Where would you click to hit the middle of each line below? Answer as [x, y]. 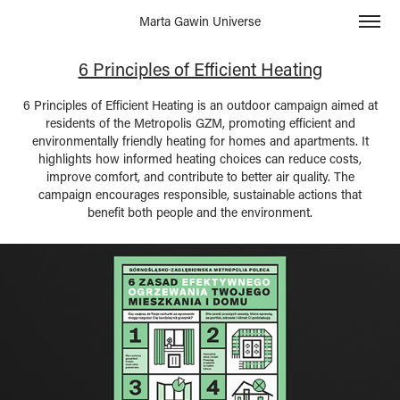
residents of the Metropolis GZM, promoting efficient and [200, 123]
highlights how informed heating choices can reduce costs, [200, 158]
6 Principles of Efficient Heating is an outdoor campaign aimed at [200, 105]
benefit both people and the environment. [200, 212]
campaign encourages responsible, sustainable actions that [200, 194]
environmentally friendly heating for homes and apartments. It [200, 141]
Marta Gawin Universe [200, 21]
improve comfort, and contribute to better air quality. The [200, 176]
